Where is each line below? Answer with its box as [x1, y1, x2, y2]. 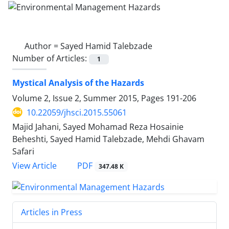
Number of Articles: [12, 52, 89, 64]
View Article [12, 160, 57, 171]
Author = [25, 40, 60, 52]
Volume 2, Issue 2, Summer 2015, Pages [12, 92, 166, 104]
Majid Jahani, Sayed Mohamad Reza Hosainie [12, 121, 184, 132]
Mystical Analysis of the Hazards [12, 77, 144, 88]
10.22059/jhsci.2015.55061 [27, 106, 127, 118]
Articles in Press [21, 206, 82, 218]
